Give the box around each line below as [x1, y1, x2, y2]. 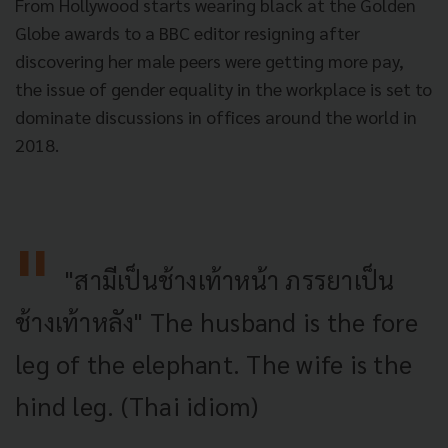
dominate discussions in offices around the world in [15, 104, 417, 128]
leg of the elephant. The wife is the [15, 346, 412, 380]
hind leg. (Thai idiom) [15, 388, 259, 422]
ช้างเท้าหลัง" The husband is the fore [15, 304, 419, 338]
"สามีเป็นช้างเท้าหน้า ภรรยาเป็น [65, 262, 395, 296]
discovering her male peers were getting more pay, [15, 48, 404, 72]
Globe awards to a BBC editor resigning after [15, 20, 360, 44]
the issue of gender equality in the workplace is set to [15, 76, 432, 100]
